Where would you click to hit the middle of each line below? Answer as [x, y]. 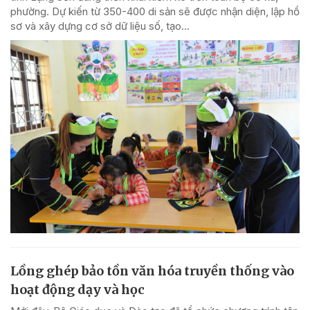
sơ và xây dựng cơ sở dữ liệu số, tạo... [100, 26]
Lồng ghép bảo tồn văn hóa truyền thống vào [152, 271]
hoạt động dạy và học [77, 289]
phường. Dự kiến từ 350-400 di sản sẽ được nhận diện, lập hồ [155, 11]
